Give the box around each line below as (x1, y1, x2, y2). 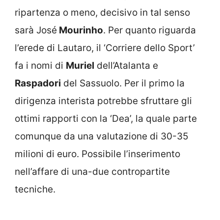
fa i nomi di (15, 59, 66, 71)
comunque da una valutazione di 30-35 (15, 130, 189, 142)
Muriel (66, 59, 94, 71)
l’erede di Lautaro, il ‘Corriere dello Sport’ (15, 42, 195, 54)
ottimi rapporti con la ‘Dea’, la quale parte (15, 112, 197, 124)
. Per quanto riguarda (103, 24, 196, 36)
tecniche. (15, 183, 55, 195)
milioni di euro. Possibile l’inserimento (15, 148, 180, 160)
